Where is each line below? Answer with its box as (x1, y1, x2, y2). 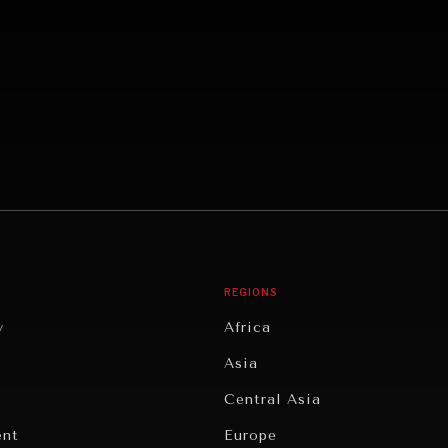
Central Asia (224, 390, 321, 408)
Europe (224, 426, 277, 444)
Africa (224, 318, 271, 336)
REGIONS (224, 285, 278, 298)
